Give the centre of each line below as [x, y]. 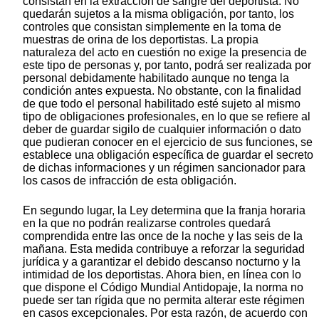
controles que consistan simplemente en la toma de [152, 27]
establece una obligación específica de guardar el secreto [168, 155]
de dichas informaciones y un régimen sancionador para [164, 168]
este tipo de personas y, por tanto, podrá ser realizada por [167, 66]
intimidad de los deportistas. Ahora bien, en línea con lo [162, 275]
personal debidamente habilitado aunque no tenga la [156, 78]
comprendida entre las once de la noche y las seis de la [163, 236]
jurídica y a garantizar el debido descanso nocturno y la [162, 262]
